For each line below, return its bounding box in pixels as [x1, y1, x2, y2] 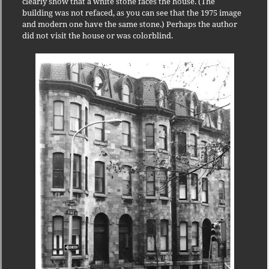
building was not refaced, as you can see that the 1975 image [22, 7, 241, 18]
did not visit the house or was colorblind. [22, 29, 173, 41]
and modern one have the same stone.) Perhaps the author [22, 18, 237, 29]
